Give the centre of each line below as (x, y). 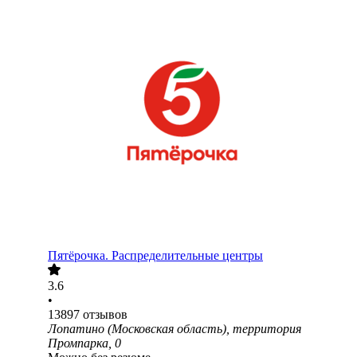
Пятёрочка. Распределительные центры (155, 256)
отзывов (105, 315)
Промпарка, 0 (84, 343)
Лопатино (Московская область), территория (175, 329)
